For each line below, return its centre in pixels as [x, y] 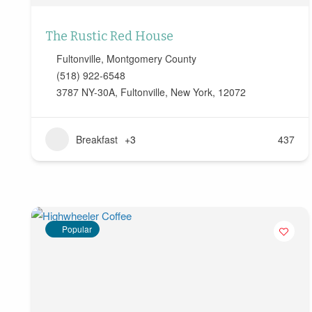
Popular [77, 229]
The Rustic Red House [109, 37]
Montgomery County [151, 59]
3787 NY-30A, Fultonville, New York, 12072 [151, 92]
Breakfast [97, 140]
